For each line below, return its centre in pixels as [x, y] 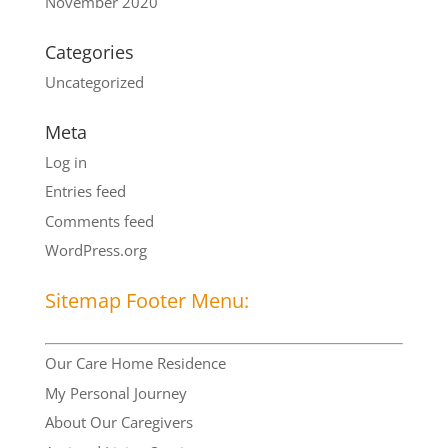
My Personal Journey [115, 392]
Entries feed [85, 191]
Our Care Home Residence [135, 363]
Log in [65, 161]
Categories [89, 51]
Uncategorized [94, 81]
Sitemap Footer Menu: [146, 300]
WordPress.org [95, 250]
